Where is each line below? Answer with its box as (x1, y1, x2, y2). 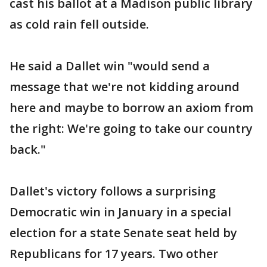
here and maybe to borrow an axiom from (10, 100, 253, 116)
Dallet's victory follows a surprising (10, 183, 216, 199)
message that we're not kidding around (10, 79, 240, 95)
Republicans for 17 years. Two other (10, 246, 218, 262)
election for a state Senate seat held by (10, 225, 237, 241)
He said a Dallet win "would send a (10, 58, 210, 74)
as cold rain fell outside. (10, 16, 149, 32)
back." (10, 141, 46, 157)
